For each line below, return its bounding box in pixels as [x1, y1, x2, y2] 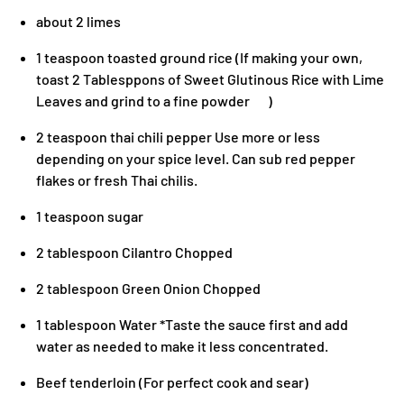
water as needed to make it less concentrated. [36, 337, 328, 354]
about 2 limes [36, 13, 139, 30]
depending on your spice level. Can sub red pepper [36, 150, 355, 167]
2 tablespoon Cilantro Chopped [36, 243, 251, 261]
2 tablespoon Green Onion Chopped [36, 280, 279, 297]
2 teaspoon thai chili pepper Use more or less [36, 128, 320, 145]
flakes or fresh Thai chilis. [36, 171, 197, 188]
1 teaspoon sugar [36, 207, 161, 225]
